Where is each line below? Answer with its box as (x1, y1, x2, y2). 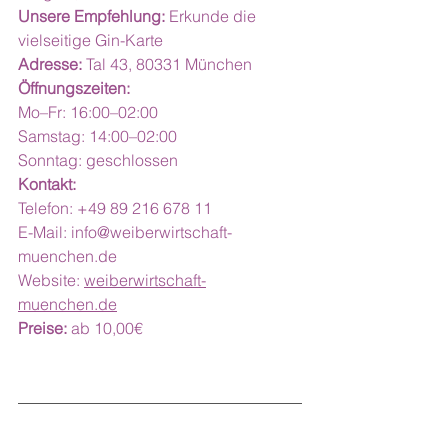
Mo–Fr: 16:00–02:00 (18, 102, 158, 122)
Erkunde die (165, 6, 260, 26)
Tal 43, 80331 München (82, 54, 252, 74)
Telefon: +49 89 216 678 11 (18, 198, 212, 218)
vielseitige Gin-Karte (18, 30, 163, 50)
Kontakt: (18, 174, 76, 194)
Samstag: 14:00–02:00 (18, 126, 177, 146)
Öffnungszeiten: (18, 78, 130, 98)
